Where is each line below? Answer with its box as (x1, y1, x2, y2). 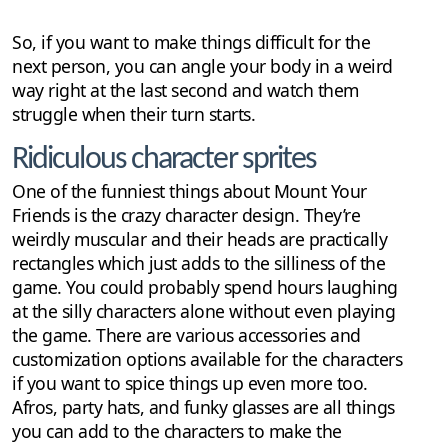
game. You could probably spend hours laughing (12, 275, 398, 300)
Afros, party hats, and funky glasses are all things (12, 395, 395, 420)
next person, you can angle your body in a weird (12, 54, 393, 79)
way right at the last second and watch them (12, 78, 359, 103)
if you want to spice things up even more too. (12, 371, 368, 396)
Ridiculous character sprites (12, 144, 317, 177)
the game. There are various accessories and (12, 323, 361, 348)
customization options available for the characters (12, 347, 402, 372)
